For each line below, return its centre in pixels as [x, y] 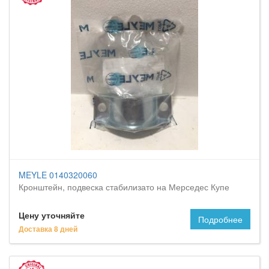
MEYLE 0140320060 [58, 175]
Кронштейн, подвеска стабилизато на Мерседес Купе [124, 187]
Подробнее [220, 219]
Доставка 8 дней [48, 229]
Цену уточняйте [52, 215]
